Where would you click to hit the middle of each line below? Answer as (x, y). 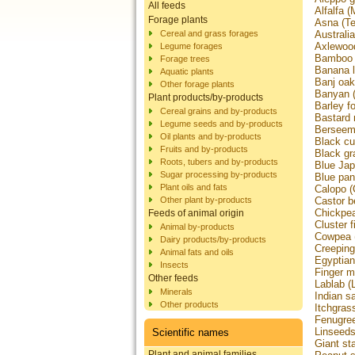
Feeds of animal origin (196, 213)
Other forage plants (197, 84)
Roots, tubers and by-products (219, 161)
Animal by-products (197, 226)
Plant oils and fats (194, 187)
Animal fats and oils (197, 252)
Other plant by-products (206, 199)
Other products (189, 304)
